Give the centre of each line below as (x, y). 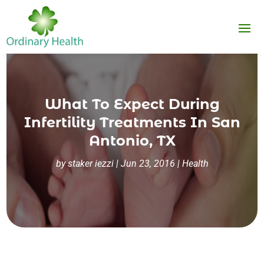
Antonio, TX (132, 141)
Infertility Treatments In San (132, 123)
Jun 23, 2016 (148, 164)
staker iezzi (90, 164)
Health (195, 164)
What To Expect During (132, 104)
